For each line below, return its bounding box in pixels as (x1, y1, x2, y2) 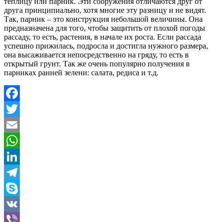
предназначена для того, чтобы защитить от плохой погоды (4, 23, 205, 32)
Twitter (4, 120, 26, 129)
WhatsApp (4, 152, 38, 161)
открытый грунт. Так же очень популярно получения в (4, 59, 190, 68)
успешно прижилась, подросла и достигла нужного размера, (4, 41, 208, 50)
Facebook (4, 104, 35, 113)
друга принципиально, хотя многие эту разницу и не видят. (4, 5, 206, 14)
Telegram (4, 183, 33, 192)
